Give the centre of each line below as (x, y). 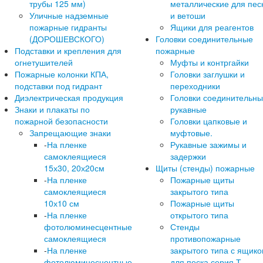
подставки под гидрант (58, 86)
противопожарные (205, 238)
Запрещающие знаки (70, 133)
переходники (195, 86)
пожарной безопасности (61, 121)
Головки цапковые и (209, 121)
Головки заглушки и (208, 74)
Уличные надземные (69, 15)
